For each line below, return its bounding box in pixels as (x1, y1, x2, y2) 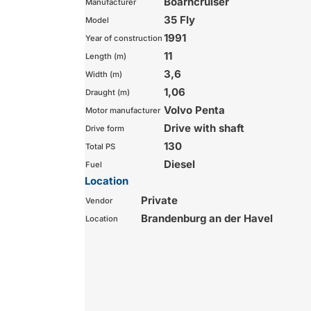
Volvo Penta (164, 103, 225, 117)
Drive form (85, 123, 124, 133)
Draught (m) (85, 87, 130, 97)
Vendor (85, 195, 112, 205)
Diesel (164, 157, 195, 171)
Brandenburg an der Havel (141, 211, 273, 225)
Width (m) (85, 69, 122, 79)
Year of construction (85, 33, 162, 43)
